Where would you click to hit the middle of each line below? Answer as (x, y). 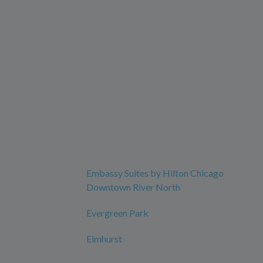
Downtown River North (133, 187)
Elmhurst (104, 239)
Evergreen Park (117, 213)
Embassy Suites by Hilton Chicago (155, 173)
